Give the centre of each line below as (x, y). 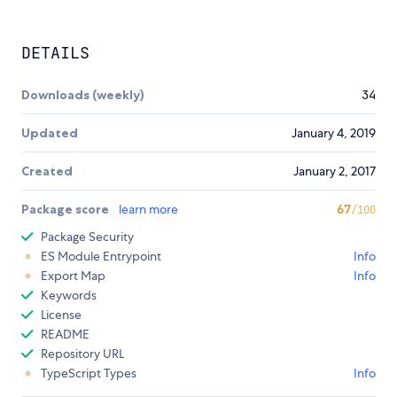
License (61, 315)
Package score (66, 210)
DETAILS (55, 53)
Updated (50, 133)
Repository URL (82, 354)
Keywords (69, 296)
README (65, 335)
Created (47, 171)
